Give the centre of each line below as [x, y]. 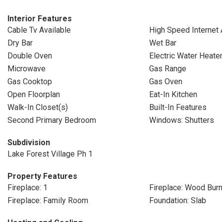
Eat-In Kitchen [173, 94]
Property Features [42, 176]
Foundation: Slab [177, 200]
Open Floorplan [34, 94]
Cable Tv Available [39, 30]
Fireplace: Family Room [48, 200]
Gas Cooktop [30, 82]
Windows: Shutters [181, 120]
